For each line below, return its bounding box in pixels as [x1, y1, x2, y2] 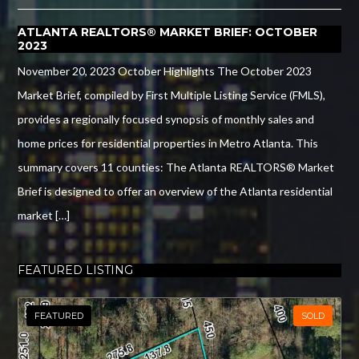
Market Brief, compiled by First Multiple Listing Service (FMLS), [18, 87, 326, 102]
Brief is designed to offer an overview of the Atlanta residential [18, 184, 333, 198]
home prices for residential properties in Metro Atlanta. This [18, 135, 319, 150]
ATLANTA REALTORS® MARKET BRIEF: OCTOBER [18, 24, 318, 39]
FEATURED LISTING [18, 262, 134, 277]
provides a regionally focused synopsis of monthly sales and [18, 111, 315, 126]
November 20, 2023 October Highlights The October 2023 [18, 63, 313, 78]
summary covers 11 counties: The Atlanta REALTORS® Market [18, 159, 335, 174]
